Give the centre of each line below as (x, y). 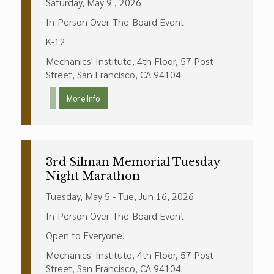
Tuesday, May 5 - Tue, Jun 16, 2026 (120, 196)
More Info (83, 98)
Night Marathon (93, 176)
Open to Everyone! (85, 235)
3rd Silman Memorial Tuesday (133, 162)
